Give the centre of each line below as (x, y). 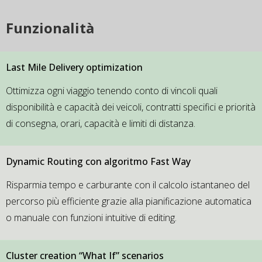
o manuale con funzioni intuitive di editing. (91, 218)
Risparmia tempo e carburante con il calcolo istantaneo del (128, 185)
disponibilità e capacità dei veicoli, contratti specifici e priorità (131, 107)
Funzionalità (50, 27)
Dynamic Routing (46, 162)
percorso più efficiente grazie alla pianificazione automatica (129, 201)
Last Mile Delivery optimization (74, 67)
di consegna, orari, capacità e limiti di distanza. (101, 123)
